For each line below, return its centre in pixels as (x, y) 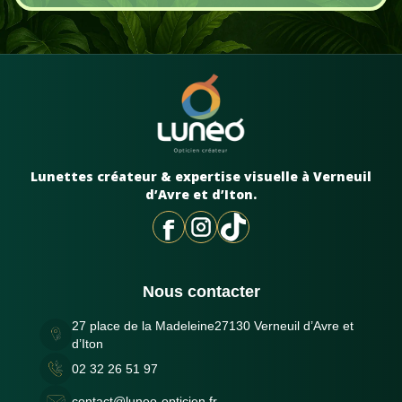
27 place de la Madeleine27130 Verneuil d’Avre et (213, 326)
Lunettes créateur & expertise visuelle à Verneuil (201, 176)
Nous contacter (201, 292)
